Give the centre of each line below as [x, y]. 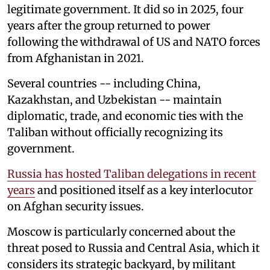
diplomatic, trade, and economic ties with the [125, 116]
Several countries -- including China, [104, 83]
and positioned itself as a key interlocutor [144, 190]
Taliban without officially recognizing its [115, 132]
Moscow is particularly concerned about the [121, 231]
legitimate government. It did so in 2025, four [125, 9]
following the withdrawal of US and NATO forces [134, 42]
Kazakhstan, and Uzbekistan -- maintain [115, 99]
